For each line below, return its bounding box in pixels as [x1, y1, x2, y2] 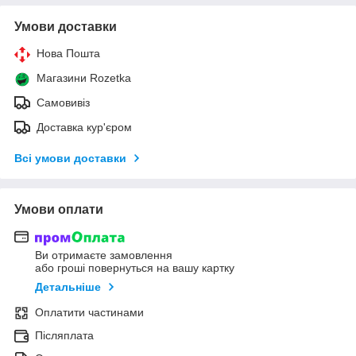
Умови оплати [14, 202, 103, 216]
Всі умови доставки [14, 151, 126, 164]
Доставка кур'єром [37, 120, 132, 133]
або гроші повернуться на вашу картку [35, 261, 234, 275]
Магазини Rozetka [37, 71, 131, 84]
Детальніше [35, 281, 101, 294]
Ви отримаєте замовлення [35, 249, 172, 262]
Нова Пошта [37, 46, 100, 60]
